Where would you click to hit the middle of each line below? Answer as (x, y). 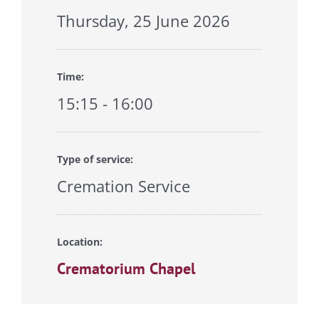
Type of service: (95, 159)
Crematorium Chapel (126, 269)
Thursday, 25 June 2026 (143, 21)
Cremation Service (123, 186)
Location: (79, 242)
